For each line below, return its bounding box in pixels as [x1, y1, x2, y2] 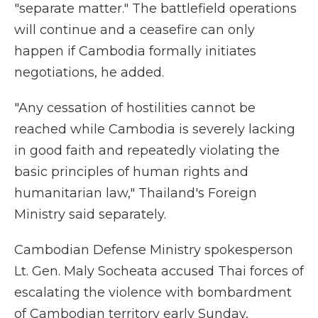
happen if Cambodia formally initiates [14, 43, 256, 59]
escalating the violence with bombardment [14, 285, 292, 300]
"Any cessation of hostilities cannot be [14, 100, 256, 116]
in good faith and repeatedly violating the [14, 143, 280, 158]
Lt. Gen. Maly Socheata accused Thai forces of [14, 263, 304, 279]
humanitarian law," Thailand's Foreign [14, 185, 257, 201]
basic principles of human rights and [14, 164, 248, 180]
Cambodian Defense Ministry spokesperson [14, 242, 293, 258]
